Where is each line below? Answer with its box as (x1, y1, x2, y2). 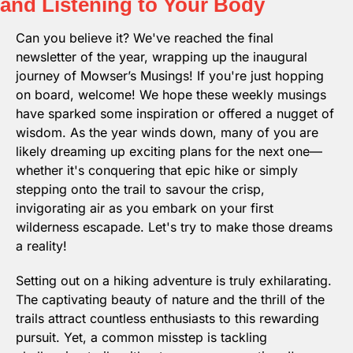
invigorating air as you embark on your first (16, 200, 273, 217)
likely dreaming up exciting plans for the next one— (16, 143, 322, 160)
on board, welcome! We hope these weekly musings (16, 87, 326, 103)
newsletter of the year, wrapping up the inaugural (16, 49, 307, 65)
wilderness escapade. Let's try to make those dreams (16, 219, 333, 236)
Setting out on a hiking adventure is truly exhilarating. (16, 273, 332, 289)
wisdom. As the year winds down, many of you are (16, 124, 318, 141)
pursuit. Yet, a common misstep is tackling (16, 329, 267, 346)
